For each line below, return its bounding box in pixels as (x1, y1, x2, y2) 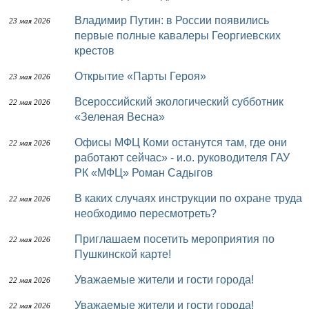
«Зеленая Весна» (74, 111, 165, 123)
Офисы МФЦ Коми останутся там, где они (74, 137, 83, 148)
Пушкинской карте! (74, 248, 171, 260)
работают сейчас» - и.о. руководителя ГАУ (74, 152, 290, 163)
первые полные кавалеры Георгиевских (74, 30, 281, 41)
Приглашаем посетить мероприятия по (74, 233, 83, 245)
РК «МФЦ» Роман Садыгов (74, 167, 213, 179)
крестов (74, 45, 114, 57)
